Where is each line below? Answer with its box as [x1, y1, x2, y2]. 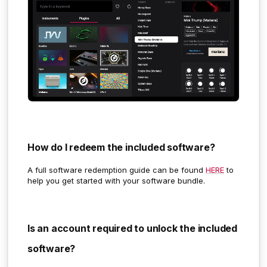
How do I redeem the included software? [27, 141, 215, 153]
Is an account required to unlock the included [27, 222, 237, 234]
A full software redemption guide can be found [27, 164, 206, 175]
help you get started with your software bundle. [27, 175, 207, 185]
